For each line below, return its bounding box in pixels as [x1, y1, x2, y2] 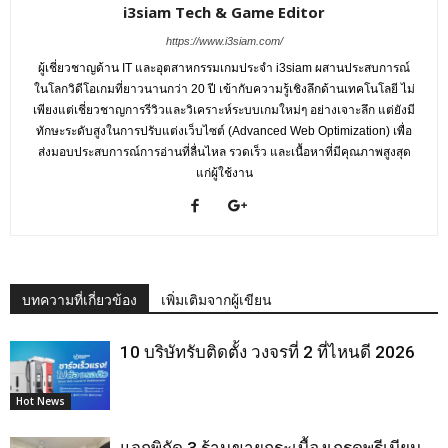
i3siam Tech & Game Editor [123, 2, 325, 23]
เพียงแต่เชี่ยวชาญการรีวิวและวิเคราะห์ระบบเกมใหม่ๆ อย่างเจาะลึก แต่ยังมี [33, 103, 415, 118]
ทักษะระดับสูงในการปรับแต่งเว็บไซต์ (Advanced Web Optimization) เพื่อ [36, 124, 412, 139]
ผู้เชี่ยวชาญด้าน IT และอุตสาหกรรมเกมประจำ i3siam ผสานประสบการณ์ [38, 61, 410, 76]
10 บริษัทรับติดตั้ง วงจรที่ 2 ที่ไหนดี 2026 [120, 342, 415, 363]
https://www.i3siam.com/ [165, 35, 283, 48]
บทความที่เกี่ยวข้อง [22, 290, 137, 310]
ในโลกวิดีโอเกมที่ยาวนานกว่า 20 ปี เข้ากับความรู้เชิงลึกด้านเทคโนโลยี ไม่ [33, 82, 415, 97]
